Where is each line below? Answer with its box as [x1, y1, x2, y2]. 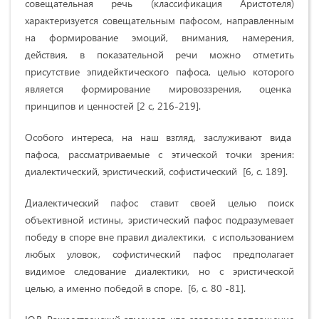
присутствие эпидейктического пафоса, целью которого [25, 64, 294, 78]
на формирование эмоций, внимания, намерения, [25, 30, 294, 44]
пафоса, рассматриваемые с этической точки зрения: [25, 147, 294, 161]
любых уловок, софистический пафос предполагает [25, 246, 294, 261]
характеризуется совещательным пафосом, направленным [25, 13, 294, 27]
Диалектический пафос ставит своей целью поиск [25, 195, 294, 209]
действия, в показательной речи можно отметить [25, 47, 294, 61]
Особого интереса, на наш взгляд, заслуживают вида [25, 130, 294, 144]
